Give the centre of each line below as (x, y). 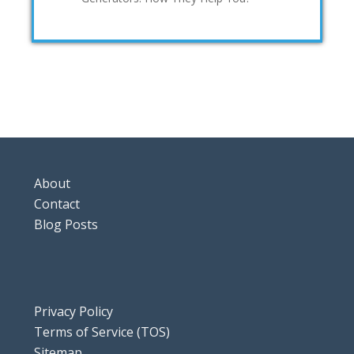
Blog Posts (66, 224)
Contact (57, 204)
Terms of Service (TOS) (102, 332)
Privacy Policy (73, 311)
